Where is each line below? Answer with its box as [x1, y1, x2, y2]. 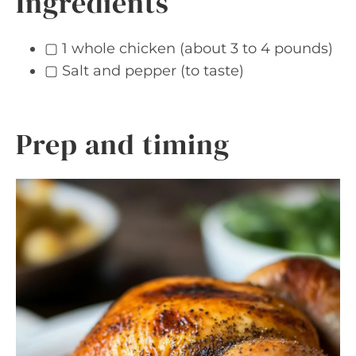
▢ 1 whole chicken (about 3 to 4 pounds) [44, 40, 333, 57]
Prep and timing [16, 125, 230, 164]
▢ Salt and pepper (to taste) [44, 62, 244, 79]
